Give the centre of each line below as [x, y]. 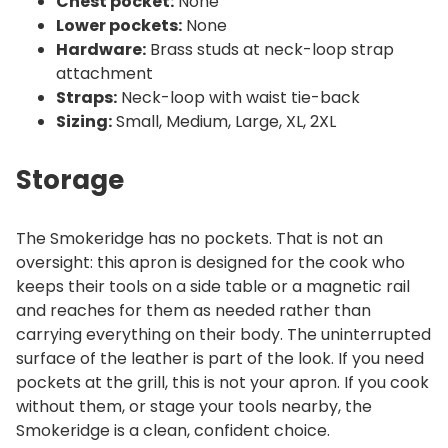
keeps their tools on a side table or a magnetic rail [213, 286]
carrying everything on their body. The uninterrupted [223, 334]
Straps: [86, 97]
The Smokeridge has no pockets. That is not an [199, 238]
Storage [70, 179]
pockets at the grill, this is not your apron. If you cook [222, 382]
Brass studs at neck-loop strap [270, 49]
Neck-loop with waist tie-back [238, 97]
